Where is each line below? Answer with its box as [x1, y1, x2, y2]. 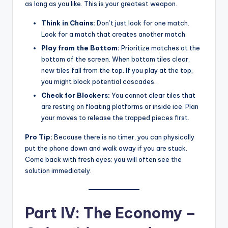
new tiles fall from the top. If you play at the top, [41, 66, 193, 74]
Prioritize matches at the [120, 43, 200, 52]
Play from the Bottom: [41, 43, 120, 52]
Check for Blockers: [41, 91, 110, 99]
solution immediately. [25, 166, 92, 175]
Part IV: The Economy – [25, 203, 196, 222]
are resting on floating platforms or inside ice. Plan [41, 102, 198, 110]
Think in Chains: [41, 18, 95, 27]
